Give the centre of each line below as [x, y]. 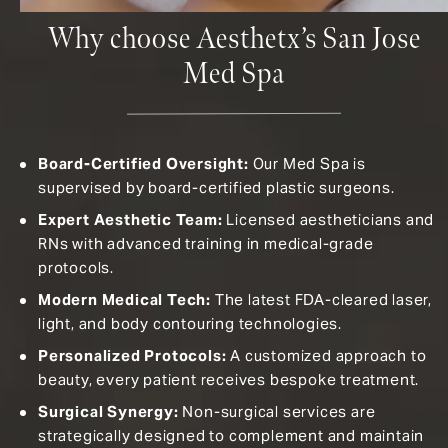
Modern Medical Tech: [124, 299]
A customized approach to [328, 355]
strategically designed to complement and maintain [231, 435]
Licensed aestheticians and [330, 219]
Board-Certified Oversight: [143, 163]
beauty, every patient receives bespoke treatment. [229, 379]
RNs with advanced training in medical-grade [206, 243]
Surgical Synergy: [108, 411]
